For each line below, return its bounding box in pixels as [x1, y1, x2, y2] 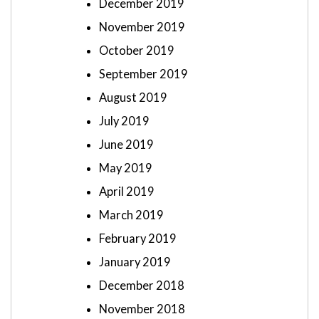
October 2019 [99, 43, 174, 58]
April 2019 [99, 184, 155, 199]
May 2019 [99, 161, 152, 176]
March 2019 [99, 208, 164, 223]
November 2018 [99, 302, 185, 317]
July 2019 [99, 114, 150, 129]
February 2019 [99, 231, 177, 246]
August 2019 [99, 90, 167, 105]
